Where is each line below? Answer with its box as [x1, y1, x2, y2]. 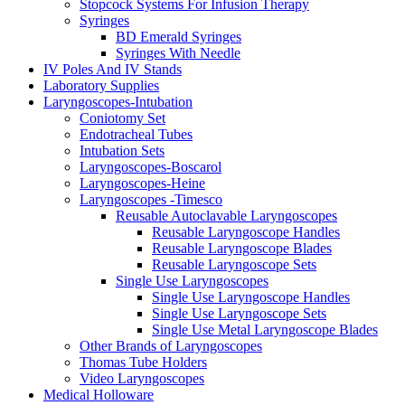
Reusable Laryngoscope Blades [152, 240, 332, 257]
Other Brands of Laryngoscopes [80, 338, 262, 354]
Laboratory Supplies [43, 78, 159, 94]
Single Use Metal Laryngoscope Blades [152, 322, 378, 338]
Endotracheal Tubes [80, 127, 193, 143]
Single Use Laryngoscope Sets [152, 306, 326, 322]
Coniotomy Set [80, 110, 165, 127]
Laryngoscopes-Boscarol [80, 159, 221, 175]
